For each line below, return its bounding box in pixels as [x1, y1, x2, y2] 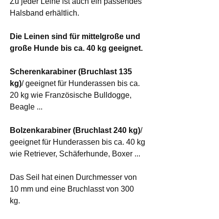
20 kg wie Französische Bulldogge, [10, 90, 131, 99]
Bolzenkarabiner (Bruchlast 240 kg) [10, 126, 140, 134]
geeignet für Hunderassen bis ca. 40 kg [10, 137, 145, 146]
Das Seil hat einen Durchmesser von [10, 173, 137, 181]
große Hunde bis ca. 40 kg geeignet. [10, 44, 143, 52]
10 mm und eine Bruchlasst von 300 [10, 184, 134, 193]
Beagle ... [10, 102, 44, 111]
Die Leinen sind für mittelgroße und [10, 32, 140, 41]
